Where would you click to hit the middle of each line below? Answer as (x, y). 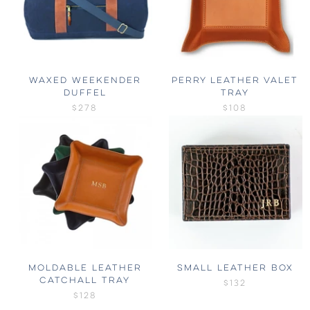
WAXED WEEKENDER (85, 81)
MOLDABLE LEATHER (85, 268)
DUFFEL (85, 93)
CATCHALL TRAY (85, 281)
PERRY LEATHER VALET (235, 81)
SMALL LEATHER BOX (235, 268)
